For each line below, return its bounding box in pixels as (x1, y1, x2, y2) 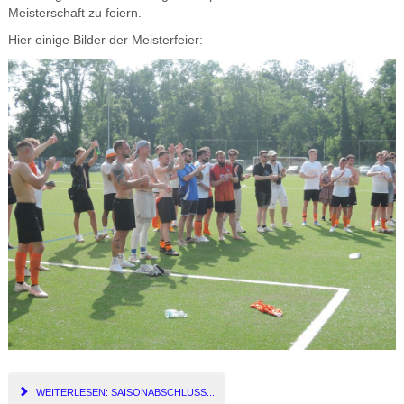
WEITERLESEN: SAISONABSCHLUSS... (32, 386, 215, 398)
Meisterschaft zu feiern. (7, 6, 142, 21)
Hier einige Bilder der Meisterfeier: (7, 33, 203, 48)
